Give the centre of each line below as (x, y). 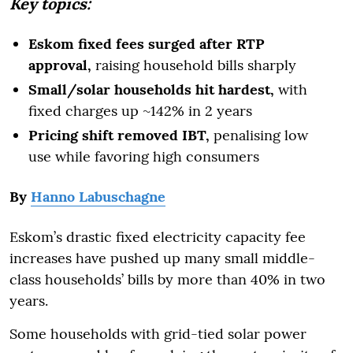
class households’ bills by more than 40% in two (167, 279)
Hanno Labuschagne (98, 196)
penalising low (259, 135)
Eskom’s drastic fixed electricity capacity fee (158, 236)
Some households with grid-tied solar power (158, 333)
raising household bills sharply (194, 65)
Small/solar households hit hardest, (151, 89)
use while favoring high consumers (144, 156)
